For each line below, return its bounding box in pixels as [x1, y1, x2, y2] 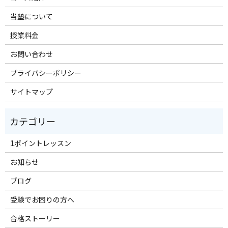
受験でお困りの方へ [10, 194, 74, 205]
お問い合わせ [10, 48, 53, 59]
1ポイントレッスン [10, 137, 71, 148]
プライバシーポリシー [10, 67, 81, 78]
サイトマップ [10, 86, 53, 97]
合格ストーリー [10, 213, 60, 223]
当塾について [10, 11, 53, 21]
